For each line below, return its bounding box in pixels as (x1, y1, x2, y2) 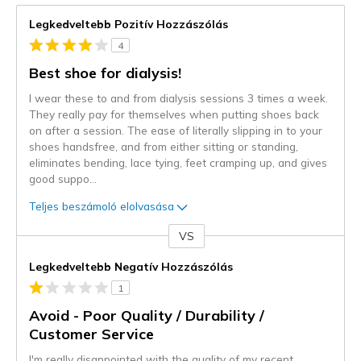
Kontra (17, 237, 52, 252)
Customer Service (29, 325, 154, 344)
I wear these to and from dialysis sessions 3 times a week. (29, 91, 328, 106)
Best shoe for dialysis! (29, 64, 181, 83)
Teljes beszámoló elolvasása (29, 198, 174, 213)
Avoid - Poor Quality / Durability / (29, 306, 264, 326)
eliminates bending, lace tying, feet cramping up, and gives (29, 156, 327, 170)
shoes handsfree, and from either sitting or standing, (29, 139, 298, 154)
